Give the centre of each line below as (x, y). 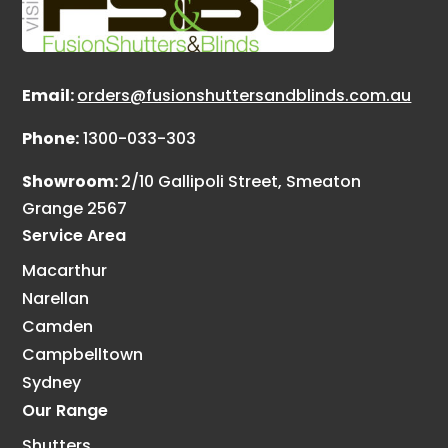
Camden (58, 327)
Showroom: (72, 182)
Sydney (52, 383)
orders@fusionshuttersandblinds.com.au (244, 96)
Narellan (56, 299)
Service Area (74, 236)
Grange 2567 (75, 209)
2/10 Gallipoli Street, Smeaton (241, 182)
